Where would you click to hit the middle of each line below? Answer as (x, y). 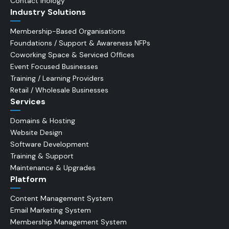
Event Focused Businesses (54, 66)
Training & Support (42, 156)
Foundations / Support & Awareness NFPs (80, 43)
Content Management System (62, 198)
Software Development (50, 144)
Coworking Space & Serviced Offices (72, 55)
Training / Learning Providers (57, 78)
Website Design (36, 132)
